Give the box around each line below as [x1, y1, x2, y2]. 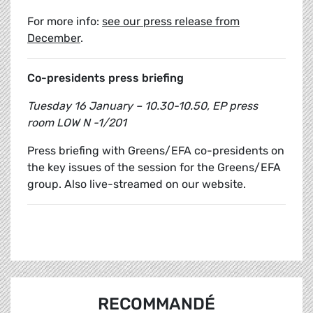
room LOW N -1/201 [27, 116, 126, 130]
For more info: [27, 15, 102, 29]
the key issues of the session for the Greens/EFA [27, 161, 281, 175]
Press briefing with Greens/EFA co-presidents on [27, 144, 284, 158]
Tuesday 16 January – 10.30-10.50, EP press [27, 99, 258, 113]
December [27, 31, 80, 45]
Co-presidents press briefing [27, 71, 184, 85]
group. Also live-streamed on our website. [27, 177, 246, 191]
